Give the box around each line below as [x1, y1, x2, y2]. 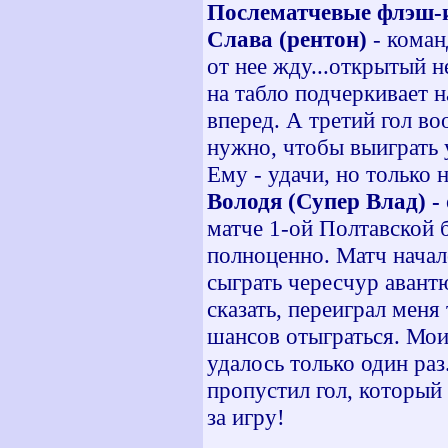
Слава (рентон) [207, 26, 367, 52]
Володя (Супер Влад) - [207, 188, 446, 214]
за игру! [207, 404, 285, 430]
